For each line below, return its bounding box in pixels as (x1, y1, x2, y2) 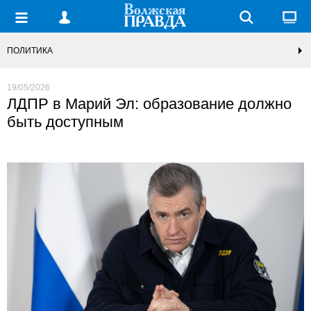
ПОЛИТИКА (7, 46, 53, 56)
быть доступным (7, 113, 124, 131)
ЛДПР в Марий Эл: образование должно (7, 95, 292, 112)
